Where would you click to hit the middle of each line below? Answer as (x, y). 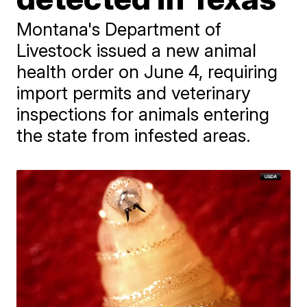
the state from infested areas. (134, 135)
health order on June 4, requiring (147, 72)
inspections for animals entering (143, 114)
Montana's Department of (119, 29)
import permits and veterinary (134, 93)
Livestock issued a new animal (137, 50)
